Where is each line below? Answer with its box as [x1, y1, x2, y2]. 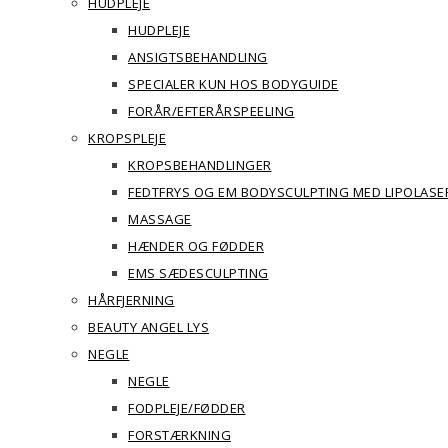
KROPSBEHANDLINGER [128, 156, 272, 174]
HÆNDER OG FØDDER [128, 237, 264, 255]
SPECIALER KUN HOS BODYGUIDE [128, 75, 339, 93]
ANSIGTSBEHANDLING [128, 48, 268, 66]
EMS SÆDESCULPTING [128, 264, 269, 282]
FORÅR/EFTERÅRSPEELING [128, 102, 295, 120]
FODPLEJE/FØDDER [128, 399, 246, 417]
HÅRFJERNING [88, 291, 175, 309]
